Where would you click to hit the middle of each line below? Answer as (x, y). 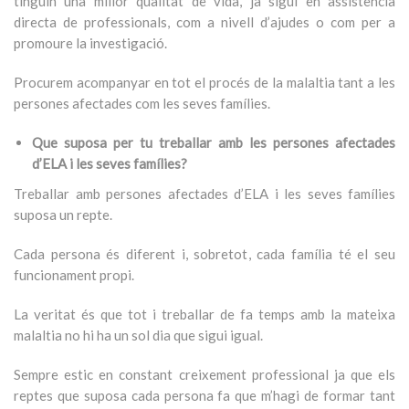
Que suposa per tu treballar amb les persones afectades (214, 142)
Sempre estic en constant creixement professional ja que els (204, 374)
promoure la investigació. (90, 43)
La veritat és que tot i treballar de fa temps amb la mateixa (204, 314)
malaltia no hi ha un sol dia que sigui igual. (138, 335)
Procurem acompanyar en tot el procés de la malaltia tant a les (204, 82)
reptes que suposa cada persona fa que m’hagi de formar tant (204, 395)
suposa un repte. (63, 215)
